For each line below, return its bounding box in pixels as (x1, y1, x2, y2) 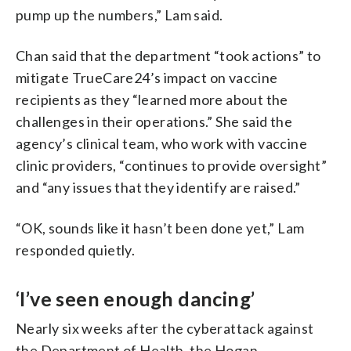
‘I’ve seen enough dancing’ (16, 286, 255, 310)
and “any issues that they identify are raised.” (16, 178, 301, 196)
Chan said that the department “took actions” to (16, 46, 321, 64)
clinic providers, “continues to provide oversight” (16, 156, 327, 174)
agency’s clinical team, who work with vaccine (16, 134, 307, 152)
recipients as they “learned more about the (16, 90, 288, 108)
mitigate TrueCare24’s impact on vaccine (16, 68, 278, 86)
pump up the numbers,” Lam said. (16, 5, 223, 24)
